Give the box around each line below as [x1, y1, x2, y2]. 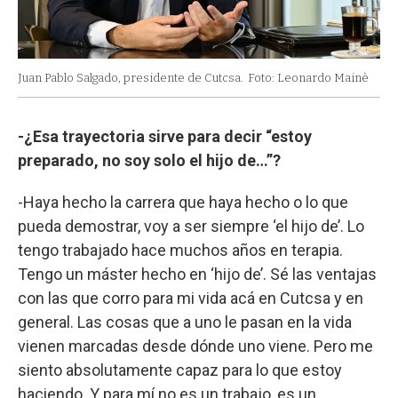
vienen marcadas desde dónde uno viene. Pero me [18, 336, 373, 355]
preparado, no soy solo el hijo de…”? [18, 150, 281, 170]
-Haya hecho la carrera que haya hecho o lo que [18, 192, 348, 211]
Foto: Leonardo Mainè [248, 70, 369, 84]
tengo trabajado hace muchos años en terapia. [18, 240, 343, 259]
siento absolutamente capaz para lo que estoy [18, 360, 342, 379]
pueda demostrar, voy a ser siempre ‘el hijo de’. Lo [18, 216, 364, 235]
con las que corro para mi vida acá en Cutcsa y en [18, 288, 363, 307]
